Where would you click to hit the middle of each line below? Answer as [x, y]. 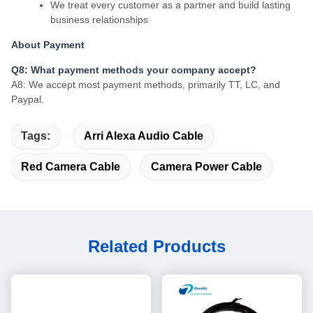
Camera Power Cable [206, 167]
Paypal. [28, 100]
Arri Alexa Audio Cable [144, 136]
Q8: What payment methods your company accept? [134, 70]
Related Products [156, 247]
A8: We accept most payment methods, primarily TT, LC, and [146, 85]
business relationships [99, 20]
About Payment [48, 45]
